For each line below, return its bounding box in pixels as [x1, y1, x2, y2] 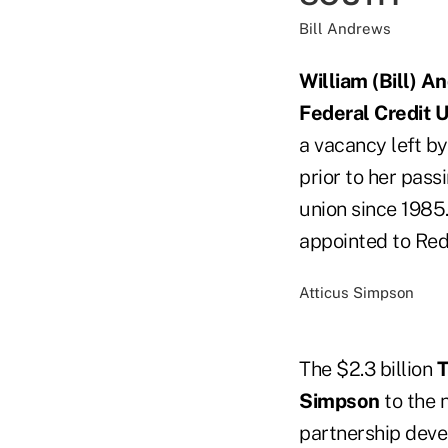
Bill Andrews [299, 19, 391, 37]
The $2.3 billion [299, 356, 437, 381]
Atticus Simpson [299, 283, 414, 301]
